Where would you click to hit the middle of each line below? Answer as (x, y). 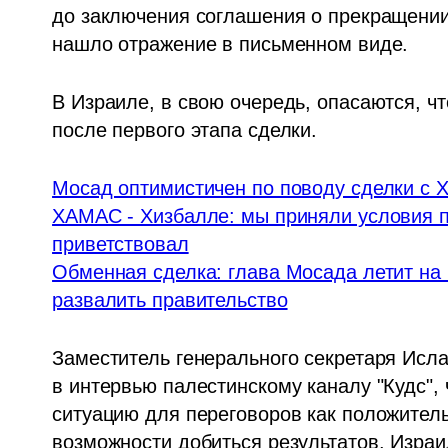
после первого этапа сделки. (185, 130)
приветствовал (120, 244)
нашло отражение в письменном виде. (230, 44)
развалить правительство (170, 300)
